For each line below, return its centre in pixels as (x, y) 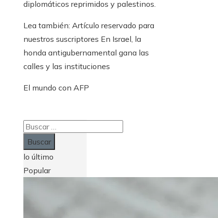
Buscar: (36, 126)
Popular (37, 170)
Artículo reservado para (113, 25)
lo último (38, 156)
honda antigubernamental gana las (86, 52)
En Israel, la (120, 39)
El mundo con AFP (56, 87)
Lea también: (47, 25)
